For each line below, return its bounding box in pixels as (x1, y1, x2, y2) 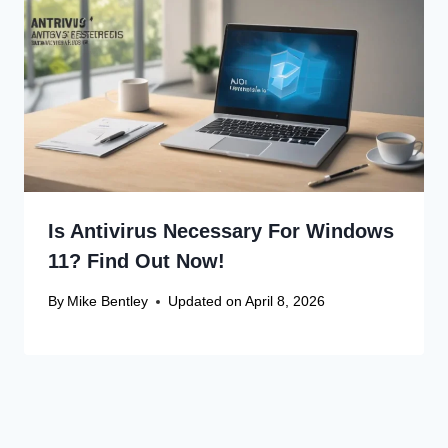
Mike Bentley (67, 293, 149, 310)
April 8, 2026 (245, 293, 326, 310)
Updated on (168, 293, 243, 310)
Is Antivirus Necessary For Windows (48, 220, 394, 242)
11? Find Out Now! (48, 250, 225, 272)
